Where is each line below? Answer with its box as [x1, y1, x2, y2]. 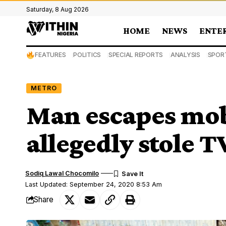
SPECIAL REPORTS [108, 51, 163, 59]
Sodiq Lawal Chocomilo [25, 169, 99, 177]
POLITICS [73, 51, 101, 59]
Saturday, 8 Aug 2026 [26, 6, 89, 13]
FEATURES [35, 51, 66, 59]
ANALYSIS [170, 51, 200, 59]
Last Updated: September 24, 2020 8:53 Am [25, 180, 162, 188]
